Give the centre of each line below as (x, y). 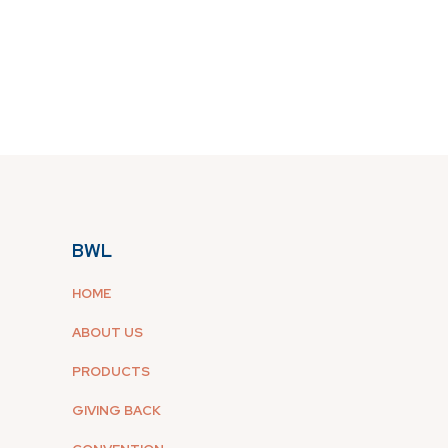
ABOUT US (107, 332)
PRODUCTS (111, 371)
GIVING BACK (116, 410)
